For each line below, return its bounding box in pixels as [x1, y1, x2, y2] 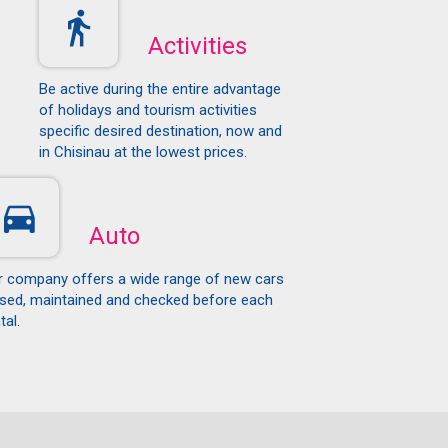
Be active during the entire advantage [39, 79, 282, 98]
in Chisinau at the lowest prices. [39, 142, 248, 161]
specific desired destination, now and [39, 121, 283, 140]
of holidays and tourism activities [39, 100, 258, 119]
